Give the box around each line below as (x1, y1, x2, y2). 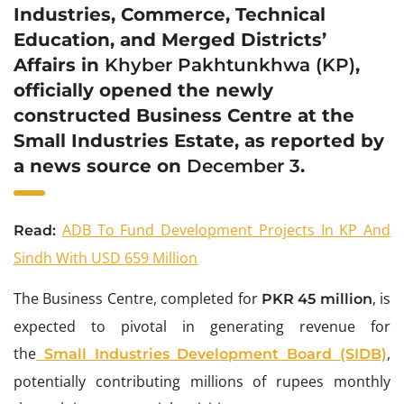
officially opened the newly (14, 79, 273, 102)
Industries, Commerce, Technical (14, 4, 326, 26)
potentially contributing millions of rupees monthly (14, 372, 390, 392)
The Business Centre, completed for (14, 289, 262, 309)
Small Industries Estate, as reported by (14, 130, 384, 152)
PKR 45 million (261, 290, 372, 308)
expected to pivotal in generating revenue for (14, 317, 390, 337)
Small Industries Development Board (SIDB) (43, 345, 388, 363)
